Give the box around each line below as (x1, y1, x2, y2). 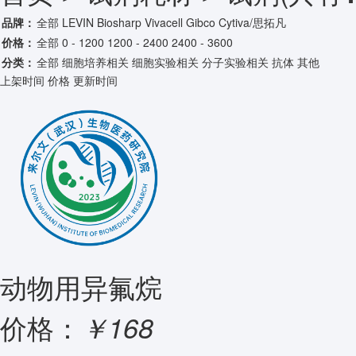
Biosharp (97, 14, 141, 30)
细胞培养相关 (62, 54, 129, 70)
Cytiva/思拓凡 (219, 14, 286, 30)
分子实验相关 (202, 54, 269, 70)
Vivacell (145, 14, 183, 30)
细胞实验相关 (132, 54, 199, 70)
